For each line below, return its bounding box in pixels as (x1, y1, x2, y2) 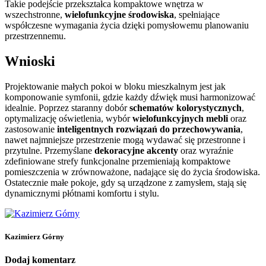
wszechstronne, (5, 9, 65, 20)
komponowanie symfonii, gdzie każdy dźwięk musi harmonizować (5, 91, 255, 102)
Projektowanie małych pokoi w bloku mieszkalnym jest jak (5, 81, 226, 91)
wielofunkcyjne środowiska (65, 9, 174, 20)
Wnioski (5, 53, 55, 69)
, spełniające (174, 9, 220, 20)
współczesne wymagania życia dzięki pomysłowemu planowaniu (5, 20, 249, 30)
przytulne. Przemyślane (5, 145, 94, 156)
